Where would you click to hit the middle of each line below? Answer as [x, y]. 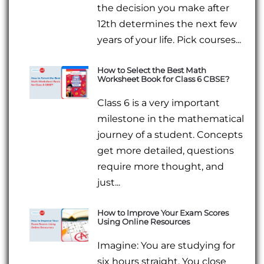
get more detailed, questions [166, 151]
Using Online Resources [144, 222]
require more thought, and [161, 167]
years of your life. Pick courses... [169, 39]
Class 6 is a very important [159, 103]
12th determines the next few [167, 24]
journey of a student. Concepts [170, 135]
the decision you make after [164, 8]
